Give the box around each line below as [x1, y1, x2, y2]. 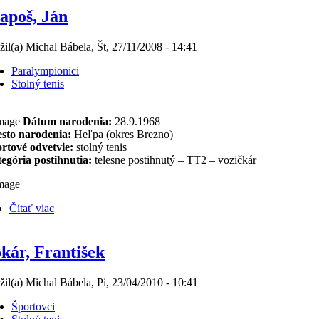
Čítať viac [9, 202, 54, 214]
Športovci [11, 300, 55, 313]
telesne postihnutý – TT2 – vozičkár [95, 154, 256, 166]
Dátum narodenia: [20, 115, 112, 127]
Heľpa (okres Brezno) [71, 128, 173, 140]
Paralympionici [11, 64, 79, 77]
